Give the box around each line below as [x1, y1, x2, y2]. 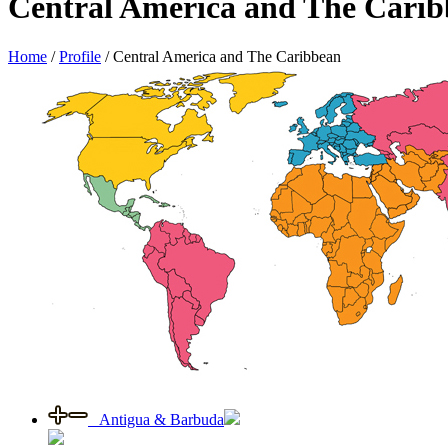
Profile [59, 47, 101, 65]
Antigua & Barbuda [88, 410, 224, 428]
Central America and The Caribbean [113, 47, 341, 65]
